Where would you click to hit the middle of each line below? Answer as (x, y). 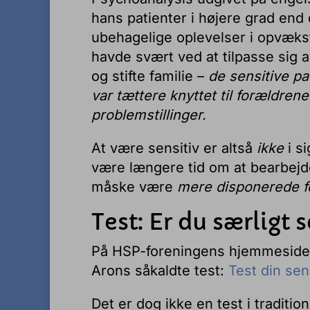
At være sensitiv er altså (172, 148)
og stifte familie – (150, 76)
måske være (134, 187)
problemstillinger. (149, 115)
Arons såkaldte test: (160, 271)
